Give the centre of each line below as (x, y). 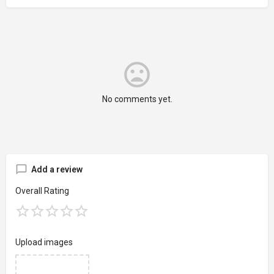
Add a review (57, 169)
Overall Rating (42, 191)
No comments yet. (137, 99)
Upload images (44, 242)
